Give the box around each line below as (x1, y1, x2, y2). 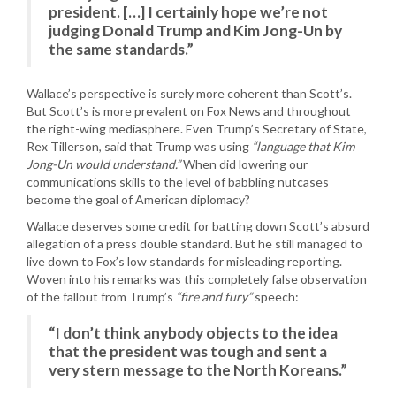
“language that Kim (252, 139, 354, 154)
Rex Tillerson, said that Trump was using (27, 139, 252, 154)
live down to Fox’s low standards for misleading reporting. (27, 254, 342, 269)
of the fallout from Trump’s (27, 289, 176, 304)
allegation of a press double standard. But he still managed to (27, 236, 362, 251)
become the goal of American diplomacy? (27, 192, 250, 207)
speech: (252, 289, 299, 304)
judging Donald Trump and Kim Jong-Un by (49, 21, 342, 40)
